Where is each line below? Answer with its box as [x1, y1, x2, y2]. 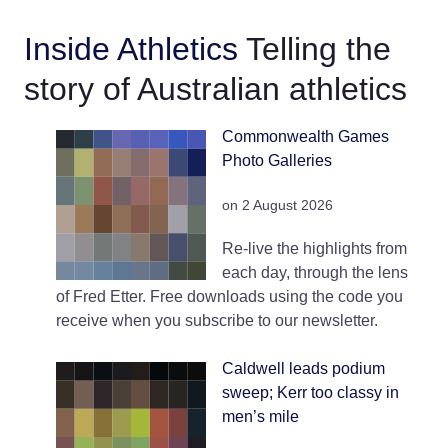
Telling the [246, 31, 391, 68]
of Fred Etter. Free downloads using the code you [56, 288, 403, 306]
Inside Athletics [24, 31, 238, 68]
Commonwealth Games [222, 128, 389, 146]
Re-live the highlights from [222, 240, 407, 258]
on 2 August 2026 [222, 198, 333, 214]
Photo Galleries [222, 152, 332, 170]
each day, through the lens [222, 264, 408, 282]
